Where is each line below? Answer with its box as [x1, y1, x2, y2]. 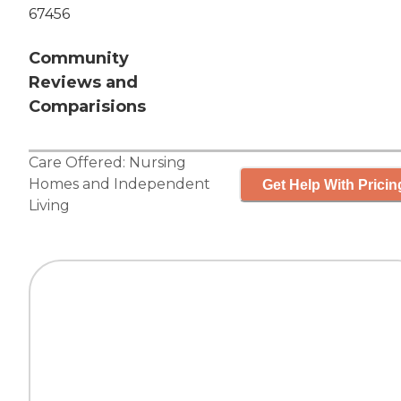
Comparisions [29, 97, 146, 117]
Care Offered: [29, 154, 129, 172]
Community [29, 48, 129, 69]
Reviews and [29, 73, 138, 93]
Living [29, 197, 70, 215]
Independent [114, 175, 210, 193]
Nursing [129, 154, 186, 172]
